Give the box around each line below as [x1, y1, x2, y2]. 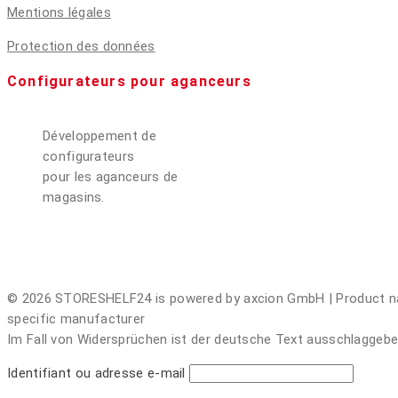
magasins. [43, 189, 105, 206]
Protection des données [7, 38, 155, 55]
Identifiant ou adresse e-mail [7, 365, 186, 382]
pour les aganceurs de [43, 169, 179, 186]
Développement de [43, 128, 156, 145]
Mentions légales [7, 4, 111, 21]
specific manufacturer [7, 311, 146, 328]
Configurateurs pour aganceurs [7, 73, 251, 91]
